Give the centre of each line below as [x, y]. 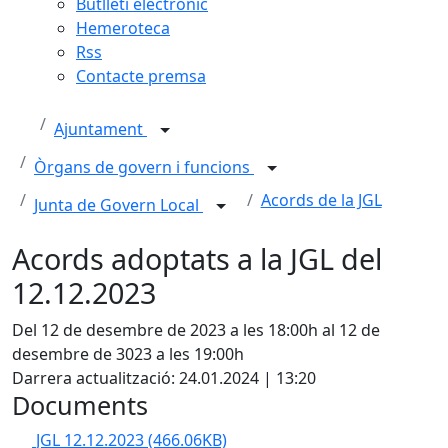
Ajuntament [100, 129]
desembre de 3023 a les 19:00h [128, 354]
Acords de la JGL [321, 200]
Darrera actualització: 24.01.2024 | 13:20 [164, 378]
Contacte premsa [141, 76]
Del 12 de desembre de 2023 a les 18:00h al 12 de [196, 330]
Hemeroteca [123, 28]
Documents [80, 405]
